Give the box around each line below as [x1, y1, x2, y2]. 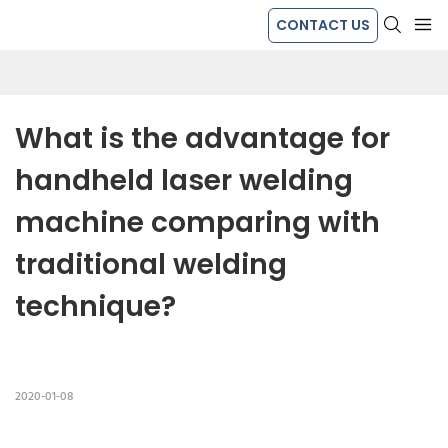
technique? [15, 287, 176, 327]
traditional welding [15, 245, 287, 285]
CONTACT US [276, 14, 370, 35]
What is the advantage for [15, 119, 390, 159]
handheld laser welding [15, 161, 353, 201]
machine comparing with [15, 203, 380, 243]
